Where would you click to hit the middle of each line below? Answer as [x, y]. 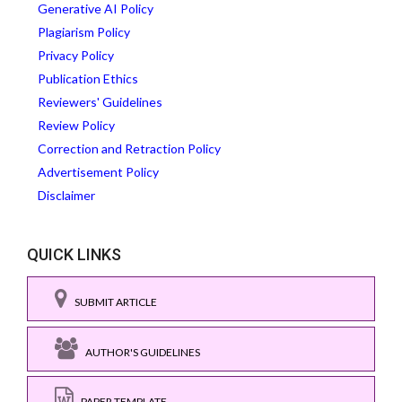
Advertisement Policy [98, 172]
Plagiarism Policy [84, 32]
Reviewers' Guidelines [100, 102]
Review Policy [76, 126]
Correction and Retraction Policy [129, 149]
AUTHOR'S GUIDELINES [139, 352]
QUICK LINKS [74, 255]
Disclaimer [66, 196]
